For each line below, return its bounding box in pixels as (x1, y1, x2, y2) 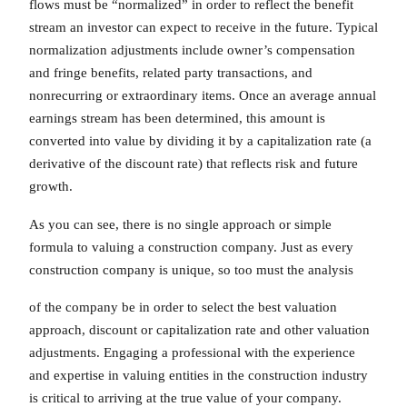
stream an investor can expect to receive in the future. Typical (29, 20, 378, 35)
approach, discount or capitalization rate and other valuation (29, 323, 370, 338)
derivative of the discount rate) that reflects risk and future (29, 156, 358, 172)
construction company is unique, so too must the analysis (29, 262, 353, 277)
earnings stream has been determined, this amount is (29, 111, 325, 126)
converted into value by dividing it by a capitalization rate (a (29, 134, 372, 149)
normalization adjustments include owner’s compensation (29, 43, 355, 58)
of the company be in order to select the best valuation (29, 300, 337, 315)
